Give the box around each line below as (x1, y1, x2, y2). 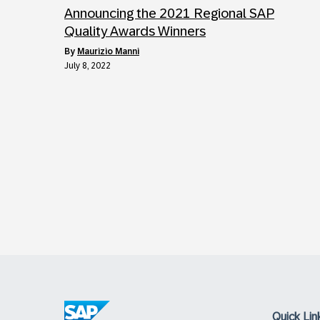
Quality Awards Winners (64, 24, 206, 39)
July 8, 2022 (64, 61, 111, 71)
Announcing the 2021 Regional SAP (64, 6, 274, 21)
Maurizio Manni (77, 46, 139, 56)
